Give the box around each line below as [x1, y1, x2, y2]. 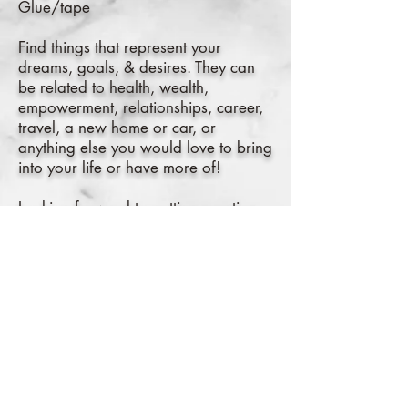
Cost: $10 [18, 258, 84, 278]
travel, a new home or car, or [18, 117, 216, 138]
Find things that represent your [18, 37, 221, 57]
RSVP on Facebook [76, 361, 216, 378]
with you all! [18, 218, 101, 238]
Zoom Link [18, 298, 91, 318]
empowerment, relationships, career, [18, 97, 263, 117]
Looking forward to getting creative [18, 198, 255, 218]
